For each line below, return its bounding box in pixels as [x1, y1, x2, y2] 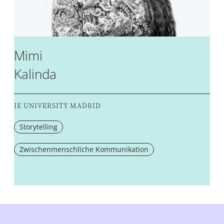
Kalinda [14, 64, 56, 83]
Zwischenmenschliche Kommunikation [19, 144, 148, 154]
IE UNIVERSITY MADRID [14, 101, 101, 110]
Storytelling [19, 121, 57, 131]
